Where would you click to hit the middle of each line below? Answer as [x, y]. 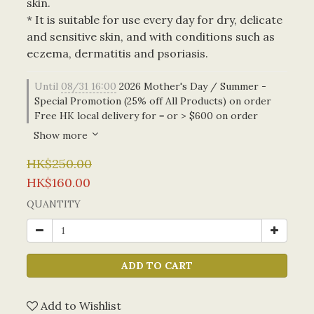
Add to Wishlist [81, 306]
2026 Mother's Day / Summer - [191, 86]
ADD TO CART [157, 266]
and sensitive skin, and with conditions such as [152, 36]
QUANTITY [54, 204]
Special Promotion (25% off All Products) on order [153, 101]
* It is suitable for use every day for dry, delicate [156, 20]
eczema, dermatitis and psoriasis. [117, 53]
